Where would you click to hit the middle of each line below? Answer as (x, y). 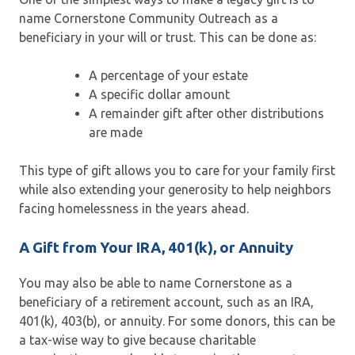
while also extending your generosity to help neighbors (175, 189)
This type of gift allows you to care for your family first (177, 170)
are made (116, 132)
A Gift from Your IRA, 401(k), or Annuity (156, 247)
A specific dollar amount (159, 94)
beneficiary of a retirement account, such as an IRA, (166, 302)
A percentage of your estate (168, 75)
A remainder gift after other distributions (206, 113)
